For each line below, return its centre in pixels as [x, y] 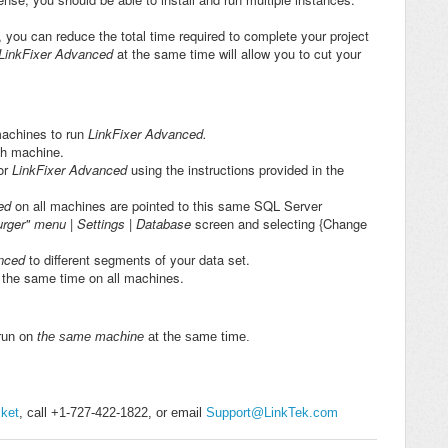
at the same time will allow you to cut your [237, 54]
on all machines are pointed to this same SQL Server [168, 206]
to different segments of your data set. [137, 260]
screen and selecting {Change [279, 224]
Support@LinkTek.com [272, 413]
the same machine [90, 337]
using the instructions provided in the [235, 170]
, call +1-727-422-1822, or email [112, 413]
